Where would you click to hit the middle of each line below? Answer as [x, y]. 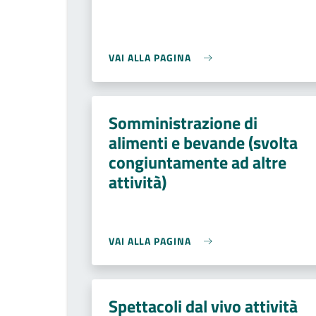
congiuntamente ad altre [197, 162]
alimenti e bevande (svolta [203, 142]
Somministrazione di [183, 123]
